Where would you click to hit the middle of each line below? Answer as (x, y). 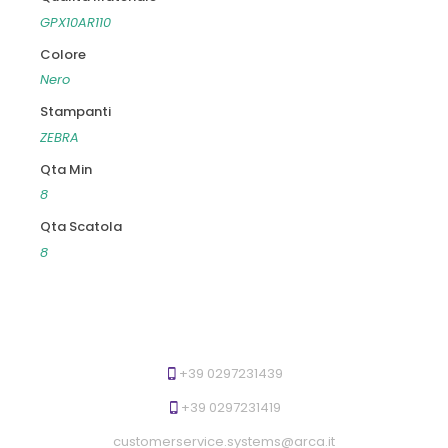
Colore (62, 54)
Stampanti (75, 112)
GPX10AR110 (75, 22)
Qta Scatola (80, 227)
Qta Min (65, 169)
